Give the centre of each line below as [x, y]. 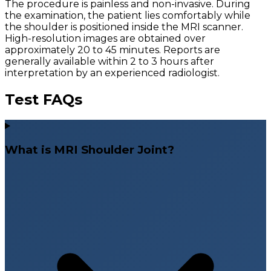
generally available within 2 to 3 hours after [109, 61]
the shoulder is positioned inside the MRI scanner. [124, 27]
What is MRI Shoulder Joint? [90, 150]
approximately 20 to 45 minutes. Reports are [113, 50]
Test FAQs [44, 99]
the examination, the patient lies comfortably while [128, 15]
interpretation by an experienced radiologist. [112, 73]
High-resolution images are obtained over [105, 38]
